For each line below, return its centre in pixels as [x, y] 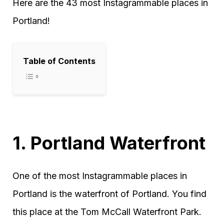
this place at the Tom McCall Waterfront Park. [107, 212]
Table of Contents [59, 61]
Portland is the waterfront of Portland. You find [109, 194]
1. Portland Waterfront [109, 143]
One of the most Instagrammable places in [100, 176]
